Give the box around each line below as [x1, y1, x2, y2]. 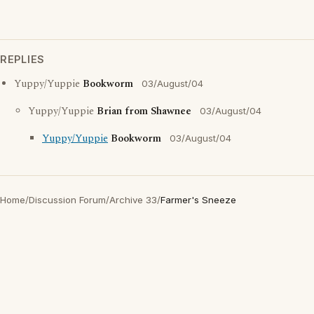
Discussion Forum [29, 194, 106, 205]
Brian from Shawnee [97, 104, 191, 119]
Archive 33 [109, 194, 157, 205]
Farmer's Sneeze [161, 194, 236, 205]
